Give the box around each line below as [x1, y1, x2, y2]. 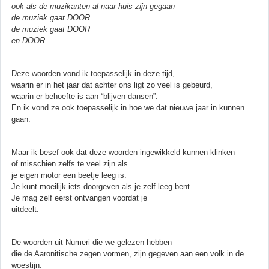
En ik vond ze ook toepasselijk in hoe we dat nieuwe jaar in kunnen [11, 103, 244, 112]
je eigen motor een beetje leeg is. [11, 170, 127, 180]
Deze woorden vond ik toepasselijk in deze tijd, [11, 68, 175, 78]
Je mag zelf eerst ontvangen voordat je [11, 193, 147, 202]
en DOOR [11, 35, 45, 45]
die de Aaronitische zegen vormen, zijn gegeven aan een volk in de [11, 249, 244, 258]
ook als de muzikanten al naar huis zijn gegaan [11, 1, 175, 11]
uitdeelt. [11, 204, 39, 214]
